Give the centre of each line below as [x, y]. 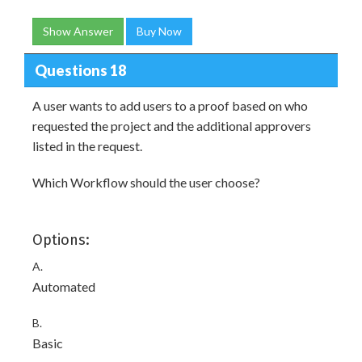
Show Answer [78, 31]
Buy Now [159, 31]
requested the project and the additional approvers [172, 126]
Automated [64, 286]
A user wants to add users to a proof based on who [170, 105]
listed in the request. [87, 146]
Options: [61, 240]
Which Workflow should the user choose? [146, 182]
